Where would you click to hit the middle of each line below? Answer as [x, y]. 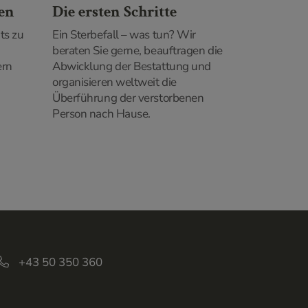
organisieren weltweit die [114, 82]
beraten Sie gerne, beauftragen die [137, 50]
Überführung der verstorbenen [128, 98]
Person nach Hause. [101, 113]
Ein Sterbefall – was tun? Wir [124, 34]
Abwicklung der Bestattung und [132, 66]
